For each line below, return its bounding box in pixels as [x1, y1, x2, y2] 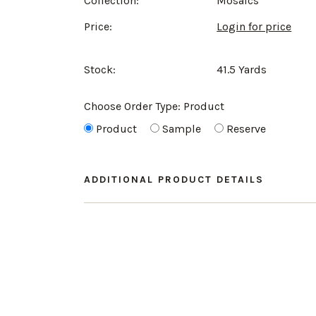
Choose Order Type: [84, 99, 183, 113]
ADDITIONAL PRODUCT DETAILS [84, 174, 264, 186]
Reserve [226, 122, 266, 135]
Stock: [84, 63, 116, 76]
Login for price [217, 20, 292, 33]
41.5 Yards [217, 63, 267, 76]
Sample [162, 122, 201, 135]
